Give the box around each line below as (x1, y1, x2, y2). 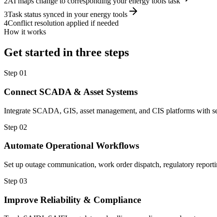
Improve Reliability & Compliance (4, 194, 141, 205)
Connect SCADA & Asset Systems (4, 86, 138, 97)
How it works (4, 28, 46, 36)
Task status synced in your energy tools (8, 10, 127, 19)
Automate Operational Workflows (4, 140, 139, 151)
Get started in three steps (4, 46, 129, 59)
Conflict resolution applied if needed (8, 19, 119, 28)
